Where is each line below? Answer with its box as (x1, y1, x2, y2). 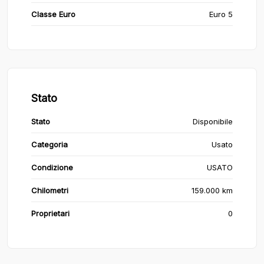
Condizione (31, 163, 73, 172)
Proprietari (31, 209, 70, 218)
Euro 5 (209, 9, 233, 19)
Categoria (31, 140, 68, 149)
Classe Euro (31, 9, 75, 19)
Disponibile (193, 117, 233, 126)
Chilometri (31, 186, 68, 195)
